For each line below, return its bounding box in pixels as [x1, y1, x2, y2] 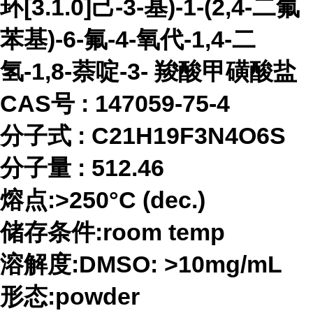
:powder [48, 283, 140, 310]
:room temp [95, 219, 225, 245]
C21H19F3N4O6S [92, 122, 286, 149]
